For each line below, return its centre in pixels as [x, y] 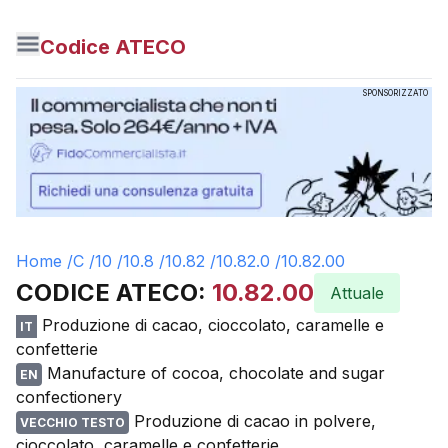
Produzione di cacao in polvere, [255, 421]
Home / [44, 261]
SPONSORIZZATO [395, 93]
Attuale [357, 293]
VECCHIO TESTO [72, 422]
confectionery [69, 397]
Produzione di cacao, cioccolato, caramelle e [213, 325]
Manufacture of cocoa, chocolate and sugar [216, 373]
